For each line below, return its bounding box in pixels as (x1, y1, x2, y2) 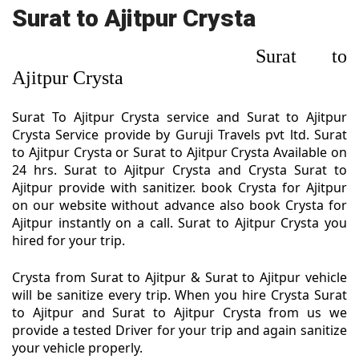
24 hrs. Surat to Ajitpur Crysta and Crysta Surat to (12, 161, 347, 179)
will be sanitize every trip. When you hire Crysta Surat (12, 286, 347, 305)
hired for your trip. (12, 232, 125, 250)
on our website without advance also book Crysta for (12, 196, 347, 215)
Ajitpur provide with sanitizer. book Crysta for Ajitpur (12, 179, 347, 197)
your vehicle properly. (12, 339, 143, 357)
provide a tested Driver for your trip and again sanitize (12, 321, 347, 340)
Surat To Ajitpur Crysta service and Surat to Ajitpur (12, 108, 347, 127)
